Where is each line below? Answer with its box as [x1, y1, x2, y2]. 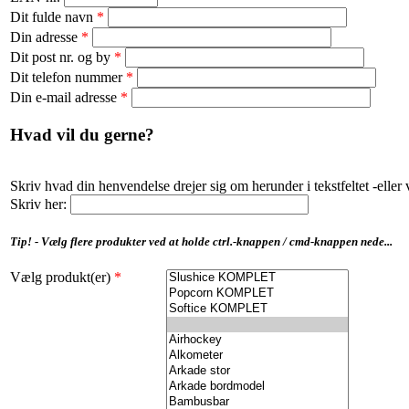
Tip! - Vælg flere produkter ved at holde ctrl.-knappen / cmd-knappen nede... [10, 235, 393, 249]
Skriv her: [10, 195, 67, 212]
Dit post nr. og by [10, 48, 110, 65]
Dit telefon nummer [10, 68, 122, 85]
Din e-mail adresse [10, 89, 117, 105]
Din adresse [10, 28, 78, 45]
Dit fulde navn [10, 8, 93, 25]
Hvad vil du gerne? [10, 124, 154, 144]
